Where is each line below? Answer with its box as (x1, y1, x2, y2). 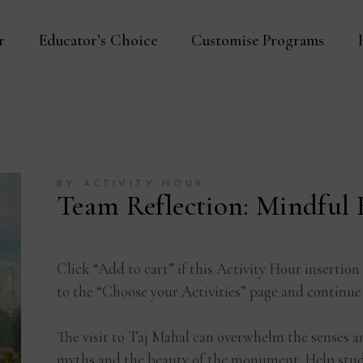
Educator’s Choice (39, 30, 157, 50)
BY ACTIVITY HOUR (57, 179, 205, 189)
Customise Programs (191, 30, 324, 50)
